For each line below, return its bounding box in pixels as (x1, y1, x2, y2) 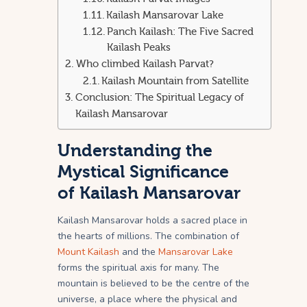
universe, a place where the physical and (58, 292, 237, 306)
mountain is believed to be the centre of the (58, 276, 249, 290)
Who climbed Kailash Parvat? (76, 58, 214, 71)
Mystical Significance (58, 161, 229, 182)
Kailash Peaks (107, 42, 171, 54)
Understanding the (58, 140, 212, 160)
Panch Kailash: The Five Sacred (107, 26, 254, 38)
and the (119, 245, 158, 258)
